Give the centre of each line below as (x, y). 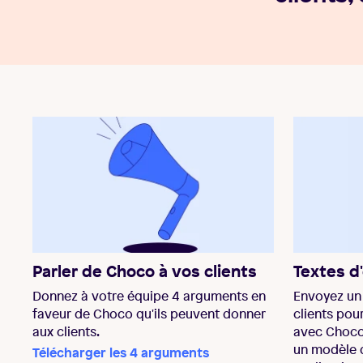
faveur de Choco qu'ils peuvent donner (149, 313)
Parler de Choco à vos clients (145, 271)
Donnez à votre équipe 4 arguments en (149, 295)
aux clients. (66, 331)
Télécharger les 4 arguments (121, 352)
